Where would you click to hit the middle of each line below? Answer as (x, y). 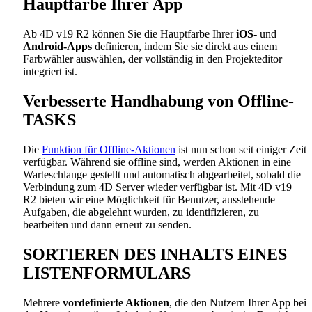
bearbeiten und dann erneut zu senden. (107, 225)
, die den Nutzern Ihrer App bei (238, 302)
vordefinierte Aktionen (116, 302)
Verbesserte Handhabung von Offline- (158, 101)
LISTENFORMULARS (107, 273)
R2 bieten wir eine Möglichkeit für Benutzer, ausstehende (149, 200)
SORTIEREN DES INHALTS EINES (155, 254)
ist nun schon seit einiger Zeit (241, 150)
